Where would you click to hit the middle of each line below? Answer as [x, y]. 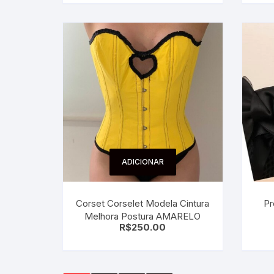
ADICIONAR [143, 162]
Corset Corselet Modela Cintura [143, 203]
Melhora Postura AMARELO [143, 216]
